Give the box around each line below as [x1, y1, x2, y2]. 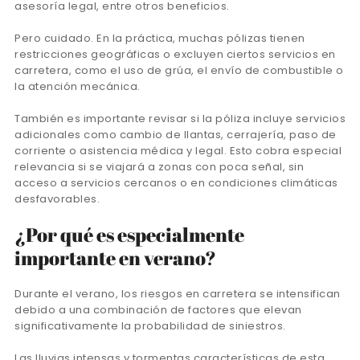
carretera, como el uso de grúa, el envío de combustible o [14, 62, 344, 78]
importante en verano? [14, 244, 216, 271]
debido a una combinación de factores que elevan [14, 301, 302, 317]
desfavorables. [14, 190, 100, 207]
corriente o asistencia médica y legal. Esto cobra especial [14, 142, 342, 158]
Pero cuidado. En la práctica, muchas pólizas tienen [14, 30, 305, 46]
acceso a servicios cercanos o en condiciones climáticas [14, 174, 338, 190]
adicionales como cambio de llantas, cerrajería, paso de [14, 126, 337, 142]
